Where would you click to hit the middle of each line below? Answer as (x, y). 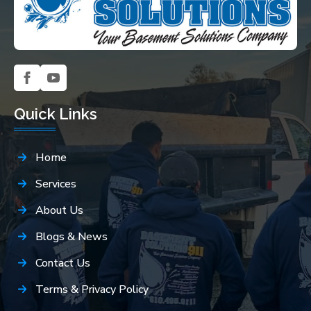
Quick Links (56, 114)
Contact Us (63, 263)
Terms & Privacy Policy (92, 289)
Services (56, 184)
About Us (60, 210)
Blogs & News (72, 236)
